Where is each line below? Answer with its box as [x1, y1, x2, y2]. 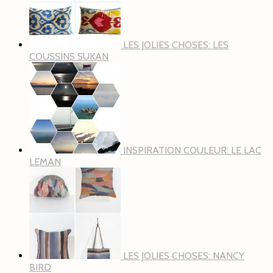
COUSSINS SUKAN [29, 51, 108, 63]
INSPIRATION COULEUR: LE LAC [123, 144, 261, 157]
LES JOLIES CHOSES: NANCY [123, 250, 244, 262]
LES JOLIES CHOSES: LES [123, 39, 229, 51]
